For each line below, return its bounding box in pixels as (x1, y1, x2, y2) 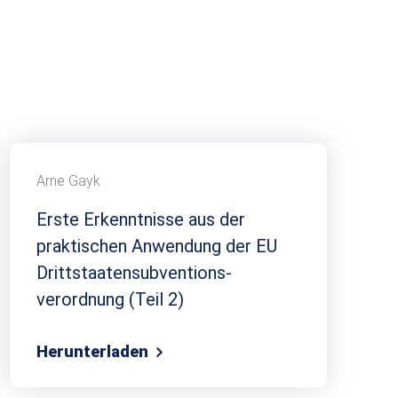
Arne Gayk (36, 171, 100, 189)
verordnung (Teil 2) (36, 288, 184, 310)
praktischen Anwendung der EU (36, 235, 277, 257)
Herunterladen (36, 341, 152, 361)
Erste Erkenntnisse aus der (36, 208, 245, 230)
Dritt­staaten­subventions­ (36, 261, 232, 283)
